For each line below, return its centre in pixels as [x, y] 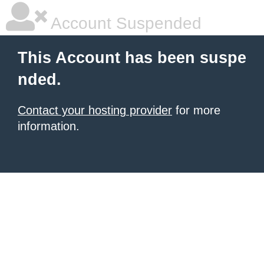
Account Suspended [124, 23]
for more [196, 110]
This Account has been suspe [132, 58]
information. [49, 126]
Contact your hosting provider [95, 110]
